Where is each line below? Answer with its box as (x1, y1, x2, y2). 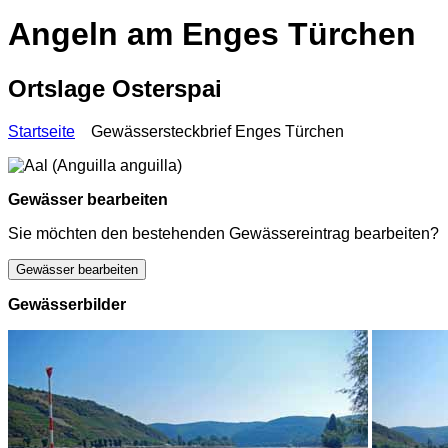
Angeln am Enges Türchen (8, 16, 416, 53)
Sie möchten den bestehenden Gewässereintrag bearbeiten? (8, 224, 439, 242)
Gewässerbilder (8, 295, 126, 313)
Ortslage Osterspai (8, 74, 222, 102)
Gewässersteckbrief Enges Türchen (83, 122, 344, 140)
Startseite (8, 122, 75, 140)
